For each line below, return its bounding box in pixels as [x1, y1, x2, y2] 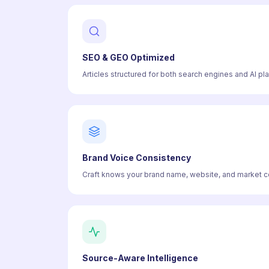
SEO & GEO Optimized [82, 52, 175, 62]
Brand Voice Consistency [82, 153, 191, 163]
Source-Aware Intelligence [82, 253, 198, 263]
